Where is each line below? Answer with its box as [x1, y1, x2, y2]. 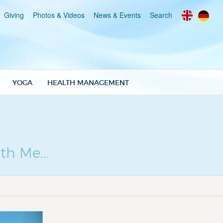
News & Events [94, 10, 141, 20]
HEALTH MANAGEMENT [47, 78, 129, 87]
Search [150, 10, 172, 20]
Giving [4, 10, 24, 20]
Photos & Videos [33, 10, 85, 20]
